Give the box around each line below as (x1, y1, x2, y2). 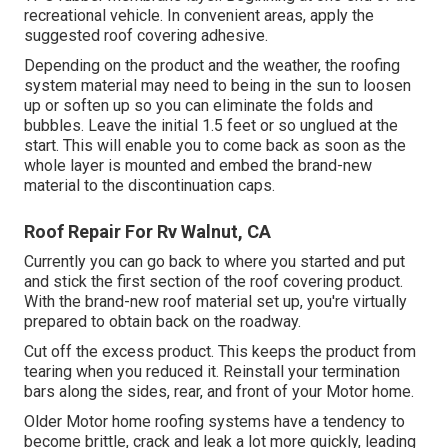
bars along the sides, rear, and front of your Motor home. (24, 382, 414, 402)
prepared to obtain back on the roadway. (24, 312, 301, 332)
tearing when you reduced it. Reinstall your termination (24, 362, 400, 382)
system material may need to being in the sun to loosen (24, 76, 411, 96)
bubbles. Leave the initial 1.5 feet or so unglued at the (24, 116, 398, 136)
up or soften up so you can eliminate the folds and (24, 96, 373, 116)
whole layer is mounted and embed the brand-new (24, 156, 372, 176)
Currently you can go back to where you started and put (24, 252, 405, 272)
